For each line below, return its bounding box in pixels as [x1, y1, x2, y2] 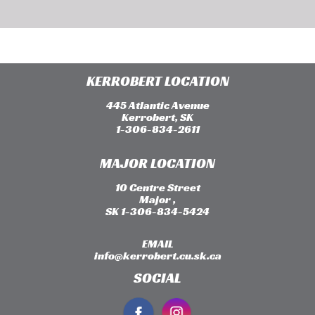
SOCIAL [134, 269, 181, 288]
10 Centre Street [115, 180, 200, 195]
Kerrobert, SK [122, 110, 193, 125]
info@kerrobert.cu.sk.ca [94, 248, 221, 264]
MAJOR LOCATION [100, 154, 215, 173]
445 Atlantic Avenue [105, 98, 210, 113]
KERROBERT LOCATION [86, 72, 229, 91]
